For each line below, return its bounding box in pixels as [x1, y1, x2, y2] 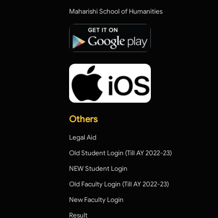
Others [69, 114, 98, 125]
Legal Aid [69, 133, 96, 142]
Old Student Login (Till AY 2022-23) [69, 149, 172, 158]
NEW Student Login [69, 164, 127, 173]
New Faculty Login [69, 196, 124, 204]
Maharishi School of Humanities [69, 7, 163, 16]
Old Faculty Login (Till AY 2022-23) [69, 180, 169, 189]
